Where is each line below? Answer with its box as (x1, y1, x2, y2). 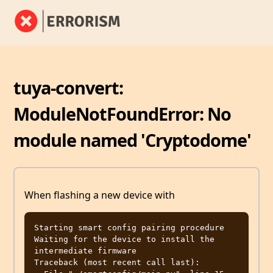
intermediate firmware (34, 246, 136, 256)
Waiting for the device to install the (34, 235, 214, 244)
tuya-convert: (13, 75, 124, 99)
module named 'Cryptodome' (13, 127, 252, 152)
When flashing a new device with (24, 188, 175, 202)
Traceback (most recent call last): (34, 258, 200, 268)
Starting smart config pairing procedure (34, 223, 224, 233)
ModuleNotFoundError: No (13, 101, 232, 126)
